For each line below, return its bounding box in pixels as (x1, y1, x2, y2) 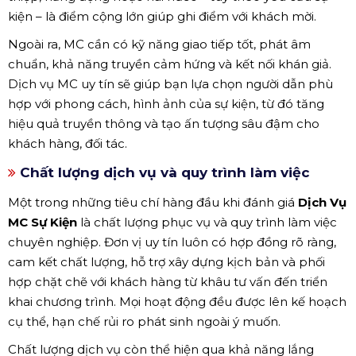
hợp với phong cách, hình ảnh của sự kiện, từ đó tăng (8, 95, 324, 111)
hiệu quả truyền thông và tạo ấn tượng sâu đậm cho (8, 115, 319, 131)
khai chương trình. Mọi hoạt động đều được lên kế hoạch (8, 293, 346, 309)
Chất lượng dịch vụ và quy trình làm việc (16, 164, 310, 180)
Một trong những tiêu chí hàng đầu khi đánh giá (8, 194, 298, 210)
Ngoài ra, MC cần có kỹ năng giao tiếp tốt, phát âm (8, 36, 311, 52)
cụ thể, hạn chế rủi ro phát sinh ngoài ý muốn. (8, 313, 281, 329)
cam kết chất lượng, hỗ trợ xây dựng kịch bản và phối (8, 253, 325, 269)
